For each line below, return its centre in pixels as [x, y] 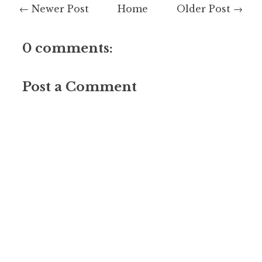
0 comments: [68, 48]
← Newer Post [54, 8]
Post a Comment [80, 87]
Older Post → [210, 8]
